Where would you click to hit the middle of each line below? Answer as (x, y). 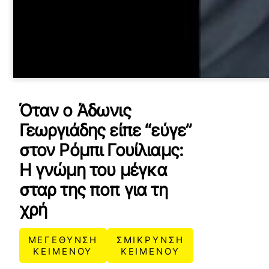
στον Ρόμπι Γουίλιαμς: (101, 150)
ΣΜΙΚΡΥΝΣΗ (150, 240)
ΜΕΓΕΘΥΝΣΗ (63, 240)
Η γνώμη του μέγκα (93, 170)
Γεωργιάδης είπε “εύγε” (105, 130)
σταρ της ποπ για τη (93, 190)
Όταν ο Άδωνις (75, 110)
